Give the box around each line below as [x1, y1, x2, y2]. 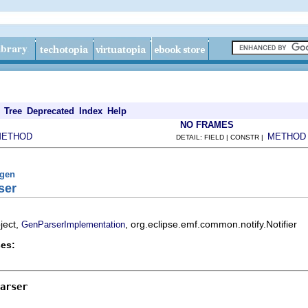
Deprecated [27, 106, 74, 116]
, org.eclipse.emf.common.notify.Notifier [125, 218, 297, 230]
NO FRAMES [180, 120, 234, 130]
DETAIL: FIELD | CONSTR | [176, 133, 267, 141]
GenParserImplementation [21, 219, 125, 230]
